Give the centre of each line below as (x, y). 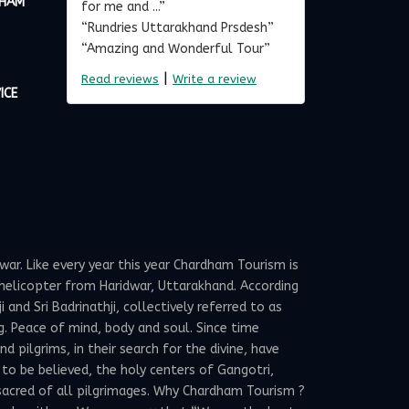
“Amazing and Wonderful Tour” (176, 49)
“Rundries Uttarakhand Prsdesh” (178, 28)
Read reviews (120, 79)
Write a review (215, 79)
